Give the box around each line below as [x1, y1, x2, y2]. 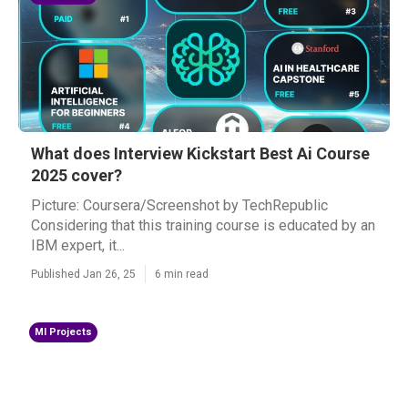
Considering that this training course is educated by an [31, 217, 375, 234]
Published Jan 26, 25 [31, 268, 136, 280]
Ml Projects [35, 326, 92, 338]
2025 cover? [31, 166, 122, 185]
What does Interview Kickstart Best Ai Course [31, 144, 370, 163]
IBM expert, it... [31, 237, 125, 254]
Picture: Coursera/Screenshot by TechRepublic [31, 197, 328, 214]
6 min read [155, 268, 209, 280]
